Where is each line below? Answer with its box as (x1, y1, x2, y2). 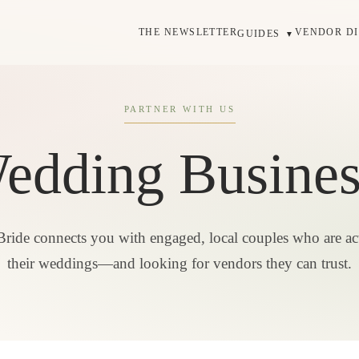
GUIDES (237, 28, 284, 39)
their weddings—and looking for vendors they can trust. (7, 255, 352, 272)
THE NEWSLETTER (138, 26, 238, 38)
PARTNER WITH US (123, 104, 236, 114)
